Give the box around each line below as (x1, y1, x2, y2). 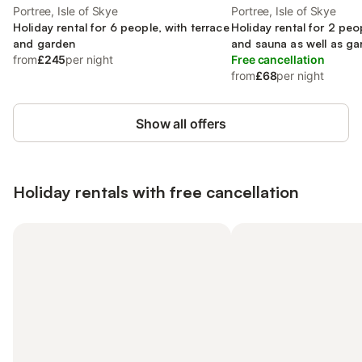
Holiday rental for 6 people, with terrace (13, 20, 229, 34)
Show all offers (136, 116, 226, 132)
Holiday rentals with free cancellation (13, 182, 299, 202)
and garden (13, 36, 76, 50)
